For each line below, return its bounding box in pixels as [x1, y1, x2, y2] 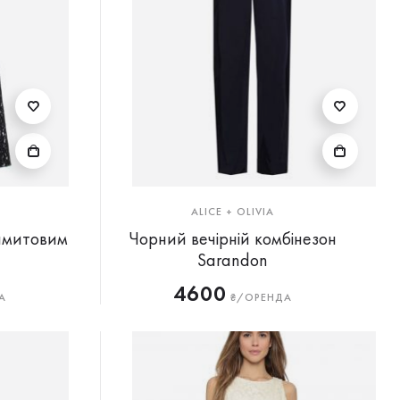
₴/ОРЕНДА [227, 290, 293, 304]
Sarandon [197, 248, 269, 271]
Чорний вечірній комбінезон [129, 227, 337, 250]
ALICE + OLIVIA [191, 204, 275, 219]
